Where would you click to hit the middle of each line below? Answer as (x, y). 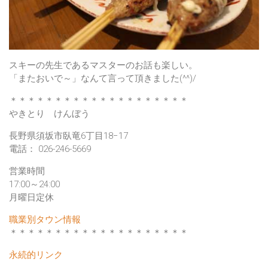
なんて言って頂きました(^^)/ (138, 79)
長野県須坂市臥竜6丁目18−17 (68, 136)
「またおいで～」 (45, 79)
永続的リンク (36, 255)
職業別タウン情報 (45, 220)
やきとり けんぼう (49, 114)
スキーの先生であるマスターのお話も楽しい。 (103, 66)
